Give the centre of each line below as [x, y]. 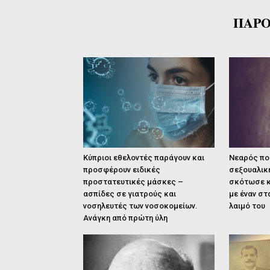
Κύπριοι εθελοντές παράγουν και [144, 158]
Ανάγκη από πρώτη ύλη [125, 218]
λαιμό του [247, 206]
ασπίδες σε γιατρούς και [130, 194]
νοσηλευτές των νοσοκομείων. [140, 206]
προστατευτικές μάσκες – [133, 182]
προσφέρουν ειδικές [122, 170]
